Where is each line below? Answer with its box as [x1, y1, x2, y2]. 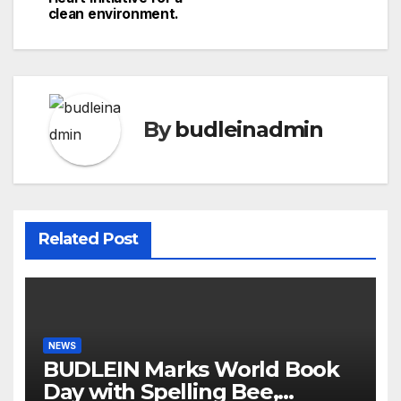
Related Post [38, 228, 138, 249]
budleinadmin [175, 116, 324, 143]
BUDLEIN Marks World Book [42, 356, 339, 383]
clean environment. [47, 4, 180, 22]
